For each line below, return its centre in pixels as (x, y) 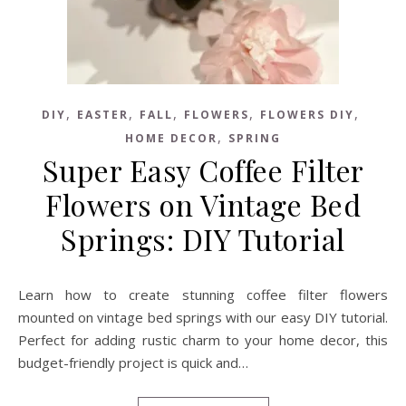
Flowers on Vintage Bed (203, 204)
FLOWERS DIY (307, 115)
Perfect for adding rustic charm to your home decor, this (203, 340)
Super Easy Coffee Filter (203, 170)
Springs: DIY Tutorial (203, 239)
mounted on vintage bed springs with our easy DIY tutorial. (203, 317)
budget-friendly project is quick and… (133, 362)
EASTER (102, 115)
